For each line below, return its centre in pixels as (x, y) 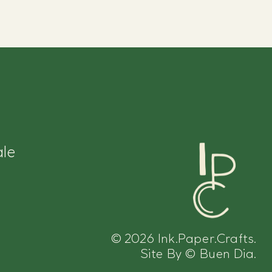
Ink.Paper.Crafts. (206, 238)
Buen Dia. (226, 253)
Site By (163, 253)
